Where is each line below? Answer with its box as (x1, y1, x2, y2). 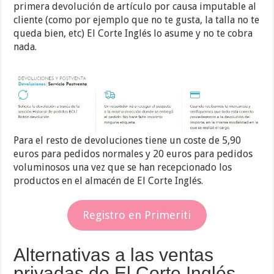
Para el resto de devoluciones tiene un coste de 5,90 (13, 135, 242, 147)
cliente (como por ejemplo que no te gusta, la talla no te (13, 14, 260, 26)
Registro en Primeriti (83, 209, 191, 222)
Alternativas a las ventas (13, 245, 214, 265)
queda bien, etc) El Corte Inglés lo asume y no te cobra (13, 28, 253, 40)
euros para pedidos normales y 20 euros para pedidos (13, 148, 253, 160)
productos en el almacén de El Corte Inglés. (13, 175, 204, 187)
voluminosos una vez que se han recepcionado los (13, 161, 232, 174)
